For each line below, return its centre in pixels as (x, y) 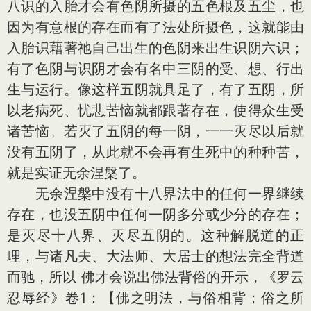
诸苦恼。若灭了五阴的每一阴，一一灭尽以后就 (155, 131)
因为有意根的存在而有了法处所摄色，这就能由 (155, 27)
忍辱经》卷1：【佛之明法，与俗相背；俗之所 (155, 298)
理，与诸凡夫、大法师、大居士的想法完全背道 (155, 256)
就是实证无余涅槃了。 (76, 173)
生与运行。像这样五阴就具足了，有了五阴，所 (155, 90)
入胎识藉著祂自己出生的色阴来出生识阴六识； (155, 48)
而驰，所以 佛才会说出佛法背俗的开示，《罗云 (155, 277)
